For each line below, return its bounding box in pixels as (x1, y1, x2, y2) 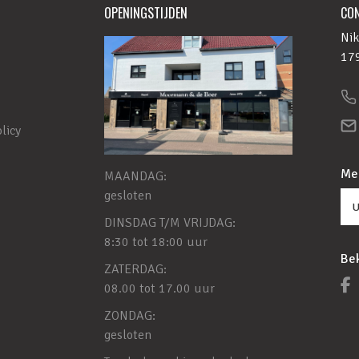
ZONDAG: (103, 308, 155, 325)
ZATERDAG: (103, 261, 167, 278)
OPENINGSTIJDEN (103, 3, 188, 23)
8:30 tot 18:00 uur (103, 234, 208, 251)
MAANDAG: (103, 168, 167, 185)
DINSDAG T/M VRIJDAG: (103, 215, 236, 232)
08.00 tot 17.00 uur (103, 280, 215, 297)
